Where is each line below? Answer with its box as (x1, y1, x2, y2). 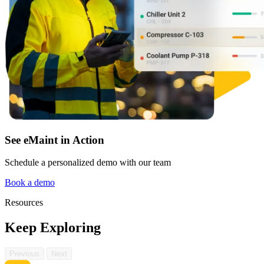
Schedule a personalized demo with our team (5, 157, 171, 168)
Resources (5, 197, 43, 208)
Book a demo (5, 177, 55, 188)
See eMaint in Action (5, 133, 104, 146)
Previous (9, 249, 39, 259)
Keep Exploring (5, 220, 101, 236)
